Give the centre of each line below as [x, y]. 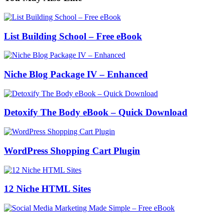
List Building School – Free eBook [73, 36]
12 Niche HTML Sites [47, 189]
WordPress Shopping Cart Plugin [72, 150]
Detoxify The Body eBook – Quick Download [96, 112]
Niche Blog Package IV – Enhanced [76, 74]
